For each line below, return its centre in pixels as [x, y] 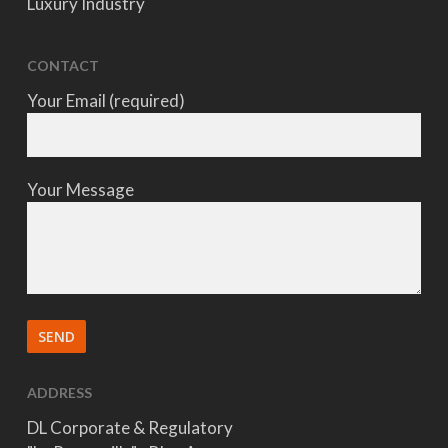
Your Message [80, 189]
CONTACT [62, 65]
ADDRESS [59, 392]
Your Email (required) [105, 100]
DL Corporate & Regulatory [129, 427]
